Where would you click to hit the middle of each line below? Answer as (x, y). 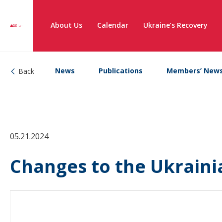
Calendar (113, 25)
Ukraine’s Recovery (175, 25)
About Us (66, 25)
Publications (121, 71)
